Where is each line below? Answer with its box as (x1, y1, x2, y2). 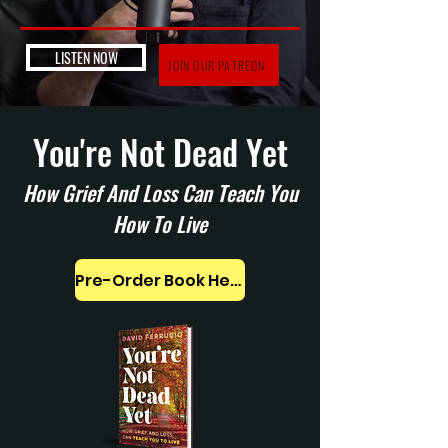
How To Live (113, 208, 207, 239)
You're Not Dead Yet (32, 126, 288, 177)
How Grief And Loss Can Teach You (22, 177, 298, 208)
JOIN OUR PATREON (168, 56, 266, 74)
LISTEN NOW (54, 47, 118, 68)
